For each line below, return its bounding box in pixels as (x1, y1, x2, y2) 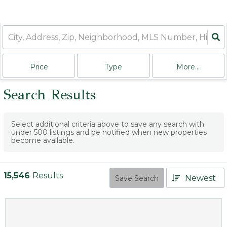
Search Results (4, 86, 96, 103)
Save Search (115, 174, 159, 183)
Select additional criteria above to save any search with (11, 120, 204, 129)
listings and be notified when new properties (48, 128, 207, 137)
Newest (185, 173, 216, 183)
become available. (11, 136, 74, 145)
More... (176, 62, 200, 71)
